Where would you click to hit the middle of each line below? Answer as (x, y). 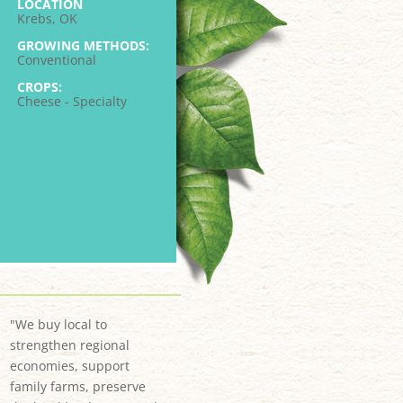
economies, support (69, 366)
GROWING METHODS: (83, 46)
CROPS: (39, 87)
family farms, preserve (77, 387)
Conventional (56, 60)
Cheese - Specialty (72, 102)
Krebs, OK (47, 19)
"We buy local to (58, 325)
